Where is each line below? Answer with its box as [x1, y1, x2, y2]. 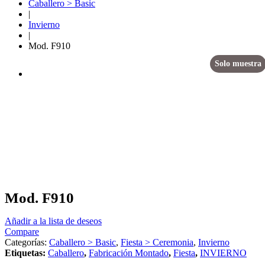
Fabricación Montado [89, 248, 169, 258]
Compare [5, 227, 39, 237]
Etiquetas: [5, 248, 48, 258]
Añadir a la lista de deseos [5, 216, 102, 227]
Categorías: [5, 237, 49, 248]
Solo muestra [215, 59, 261, 68]
